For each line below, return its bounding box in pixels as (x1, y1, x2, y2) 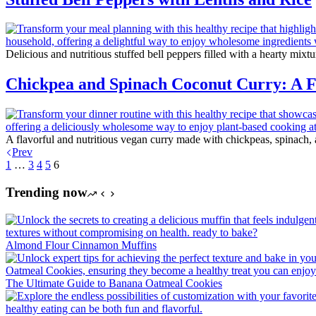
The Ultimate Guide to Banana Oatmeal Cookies (6, 276, 222, 289)
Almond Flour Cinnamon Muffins (6, 238, 157, 251)
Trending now (6, 184, 87, 200)
